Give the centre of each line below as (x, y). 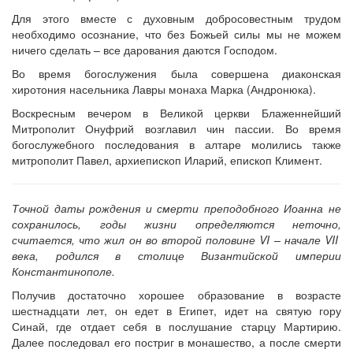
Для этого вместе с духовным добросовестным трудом (176, 18)
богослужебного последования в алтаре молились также (176, 144)
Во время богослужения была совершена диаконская (176, 73)
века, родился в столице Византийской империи (176, 255)
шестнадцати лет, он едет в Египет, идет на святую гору (176, 310)
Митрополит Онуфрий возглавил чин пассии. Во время (176, 128)
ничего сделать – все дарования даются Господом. (145, 49)
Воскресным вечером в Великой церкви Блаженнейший (176, 112)
